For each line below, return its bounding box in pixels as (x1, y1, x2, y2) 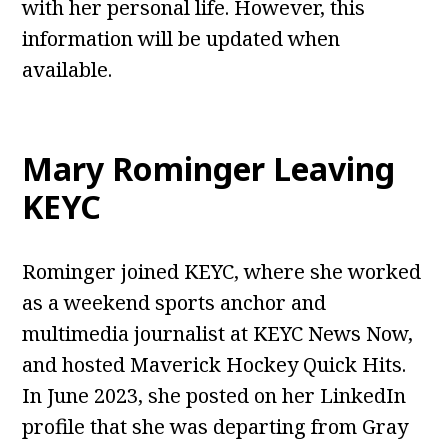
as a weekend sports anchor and (22, 289, 327, 317)
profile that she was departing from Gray (22, 413, 409, 441)
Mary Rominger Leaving (22, 147, 396, 191)
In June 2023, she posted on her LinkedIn (22, 382, 407, 410)
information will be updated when (22, 25, 341, 53)
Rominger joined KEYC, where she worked (22, 258, 422, 286)
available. (22, 56, 113, 84)
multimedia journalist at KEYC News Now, (22, 320, 414, 348)
